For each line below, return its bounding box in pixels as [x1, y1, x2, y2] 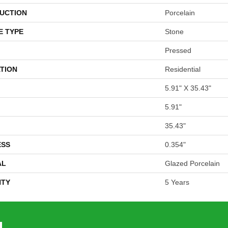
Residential [165, 65, 201, 73]
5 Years [165, 178, 189, 186]
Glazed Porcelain [165, 159, 220, 167]
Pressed [165, 46, 191, 54]
